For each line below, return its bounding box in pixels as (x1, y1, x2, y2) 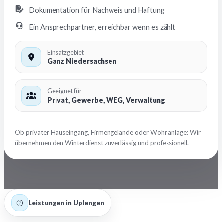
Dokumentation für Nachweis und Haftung (29, 6, 165, 14)
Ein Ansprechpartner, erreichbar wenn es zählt (29, 23, 175, 31)
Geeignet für (47, 87, 82, 95)
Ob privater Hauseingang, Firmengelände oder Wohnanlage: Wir (15, 128, 201, 136)
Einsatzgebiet (47, 49, 84, 56)
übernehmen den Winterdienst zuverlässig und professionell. (15, 139, 189, 147)
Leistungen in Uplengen (28, 198, 104, 207)
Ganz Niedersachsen (47, 57, 116, 65)
